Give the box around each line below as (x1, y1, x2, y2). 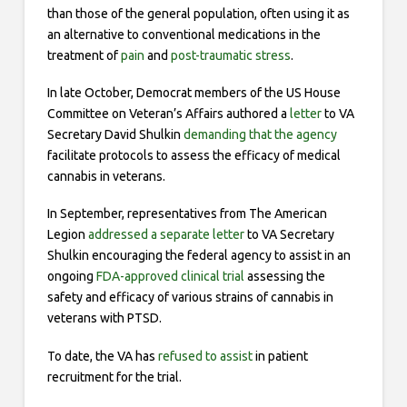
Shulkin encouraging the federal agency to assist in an (46, 248, 351, 263)
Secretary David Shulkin (46, 126, 184, 142)
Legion (46, 227, 88, 243)
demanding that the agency (183, 126, 337, 142)
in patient (252, 348, 308, 363)
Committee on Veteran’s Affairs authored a (46, 105, 290, 121)
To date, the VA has (46, 348, 158, 363)
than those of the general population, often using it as (46, 5, 350, 21)
